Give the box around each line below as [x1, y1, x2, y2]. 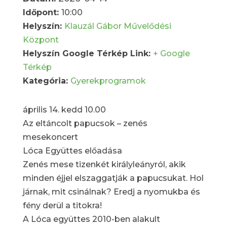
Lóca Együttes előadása [22, 146, 122, 156]
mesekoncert [22, 132, 78, 142]
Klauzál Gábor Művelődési [64, 21, 171, 31]
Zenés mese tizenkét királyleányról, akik [22, 160, 186, 170]
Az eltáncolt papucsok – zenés [22, 119, 147, 129]
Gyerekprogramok [70, 76, 146, 86]
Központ [22, 35, 59, 45]
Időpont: [22, 8, 61, 18]
